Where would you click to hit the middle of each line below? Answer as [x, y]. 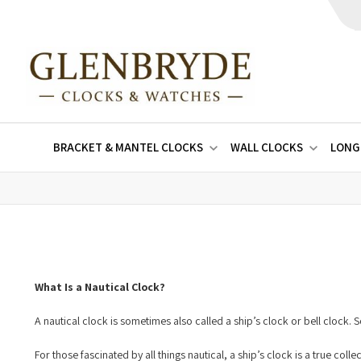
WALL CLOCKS [266, 147]
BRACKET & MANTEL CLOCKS [128, 147]
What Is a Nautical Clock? [100, 287]
